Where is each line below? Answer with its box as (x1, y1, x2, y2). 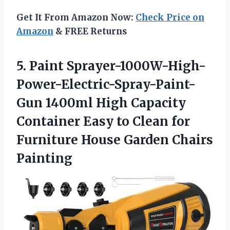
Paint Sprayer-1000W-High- (29, 57, 206, 74)
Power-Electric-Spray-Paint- (16, 76, 196, 92)
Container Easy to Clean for (16, 113, 190, 129)
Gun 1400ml (16, 94, 93, 111)
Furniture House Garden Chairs (16, 131, 213, 148)
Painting (16, 150, 72, 166)
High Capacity (93, 94, 186, 111)
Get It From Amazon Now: (16, 11, 136, 23)
